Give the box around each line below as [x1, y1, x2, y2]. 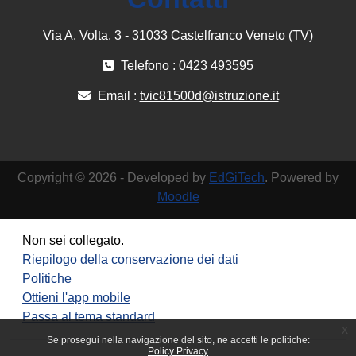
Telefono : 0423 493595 [118, 59, 253, 72]
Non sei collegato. [22, 234, 124, 247]
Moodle [157, 190, 199, 203]
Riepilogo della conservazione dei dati [22, 253, 238, 266]
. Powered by [265, 171, 339, 184]
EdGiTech [209, 171, 265, 184]
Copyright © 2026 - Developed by [17, 171, 209, 184]
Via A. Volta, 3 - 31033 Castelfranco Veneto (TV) [43, 29, 313, 42]
